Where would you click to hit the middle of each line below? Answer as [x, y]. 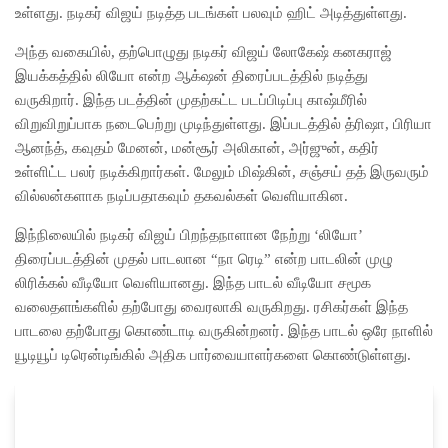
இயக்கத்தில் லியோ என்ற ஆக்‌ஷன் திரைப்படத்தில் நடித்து [191, 76]
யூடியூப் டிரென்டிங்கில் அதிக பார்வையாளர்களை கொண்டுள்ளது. [213, 355]
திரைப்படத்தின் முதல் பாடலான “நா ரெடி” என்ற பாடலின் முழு [204, 259]
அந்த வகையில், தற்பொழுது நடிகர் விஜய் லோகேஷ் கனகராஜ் [203, 52]
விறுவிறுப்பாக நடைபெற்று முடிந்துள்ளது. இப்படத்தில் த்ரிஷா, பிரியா [223, 124]
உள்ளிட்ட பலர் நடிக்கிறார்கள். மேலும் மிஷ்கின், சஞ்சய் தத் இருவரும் [222, 172]
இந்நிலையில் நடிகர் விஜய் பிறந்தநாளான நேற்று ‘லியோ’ [189, 235]
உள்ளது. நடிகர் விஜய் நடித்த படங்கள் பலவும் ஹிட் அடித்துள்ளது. [211, 13]
